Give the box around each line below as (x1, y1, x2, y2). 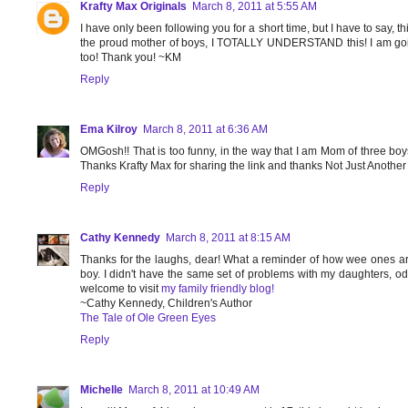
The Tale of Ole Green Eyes (80, 311, 216, 325)
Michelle (80, 383, 123, 397)
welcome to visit (80, 282, 161, 296)
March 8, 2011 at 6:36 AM (143, 123, 268, 137)
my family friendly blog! (161, 282, 274, 296)
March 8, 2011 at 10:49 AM (128, 383, 260, 397)
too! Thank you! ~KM (80, 51, 181, 65)
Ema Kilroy (80, 123, 138, 137)
